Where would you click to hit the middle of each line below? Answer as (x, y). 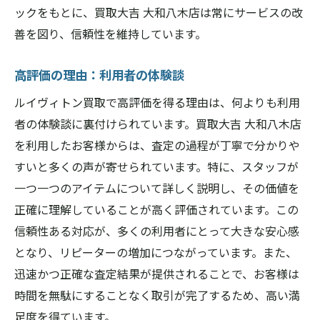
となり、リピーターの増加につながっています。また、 (156, 252)
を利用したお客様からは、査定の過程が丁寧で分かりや (157, 145)
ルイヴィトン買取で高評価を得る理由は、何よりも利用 (157, 102)
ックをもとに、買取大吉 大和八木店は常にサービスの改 (159, 12)
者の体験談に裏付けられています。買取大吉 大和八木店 (158, 124)
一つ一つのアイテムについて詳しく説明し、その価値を (157, 188)
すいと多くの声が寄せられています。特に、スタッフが (156, 166)
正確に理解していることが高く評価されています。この (156, 209)
